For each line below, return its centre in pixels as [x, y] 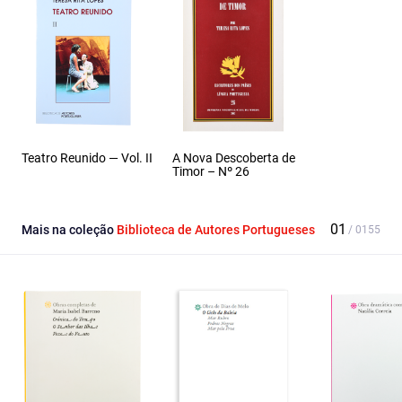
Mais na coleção [69, 230]
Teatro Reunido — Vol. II [87, 158]
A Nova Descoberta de [234, 158]
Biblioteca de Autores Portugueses [216, 230]
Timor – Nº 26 [211, 172]
